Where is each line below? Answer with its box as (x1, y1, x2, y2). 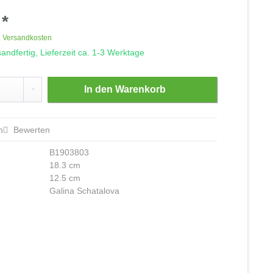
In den (84, 84, 113, 94)
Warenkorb (115, 84, 166, 94)
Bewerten (11, 125, 51, 135)
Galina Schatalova (49, 186, 120, 196)
